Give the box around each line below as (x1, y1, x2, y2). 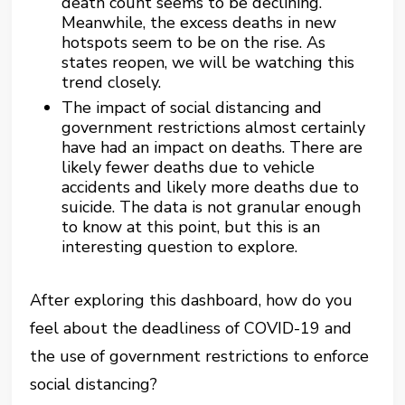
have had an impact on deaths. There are (61, 137, 363, 158)
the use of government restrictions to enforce (30, 345, 370, 367)
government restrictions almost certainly (61, 117, 366, 138)
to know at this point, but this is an (61, 216, 321, 238)
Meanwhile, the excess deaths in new (61, 12, 337, 33)
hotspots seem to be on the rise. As (61, 32, 326, 53)
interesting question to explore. (61, 236, 298, 258)
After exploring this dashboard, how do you (30, 289, 353, 311)
